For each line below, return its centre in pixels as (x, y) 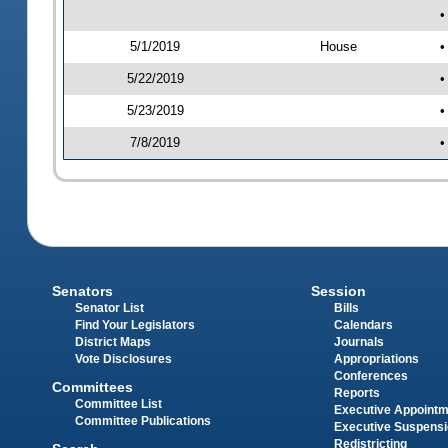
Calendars (363, 324)
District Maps (113, 341)
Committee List (119, 404)
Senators (83, 290)
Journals (358, 341)
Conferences (370, 375)
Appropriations (376, 358)
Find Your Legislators (135, 324)
